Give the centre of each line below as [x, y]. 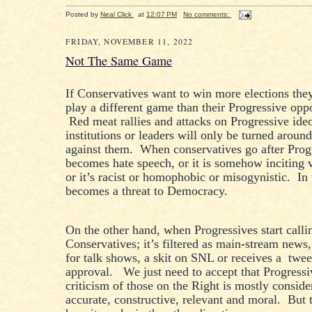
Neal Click [116, 14]
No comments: [207, 14]
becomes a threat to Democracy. [148, 191]
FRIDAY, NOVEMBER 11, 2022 [130, 41]
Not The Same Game [119, 60]
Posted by [83, 14]
